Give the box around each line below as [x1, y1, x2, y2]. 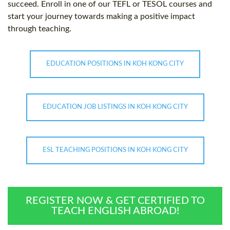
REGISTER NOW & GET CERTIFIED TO [25, 196, 205, 206]
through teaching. [8, 25, 71, 33]
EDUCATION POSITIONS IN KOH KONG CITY [46, 61, 184, 68]
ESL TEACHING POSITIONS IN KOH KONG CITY [42, 147, 188, 154]
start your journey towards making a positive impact [8, 12, 195, 21]
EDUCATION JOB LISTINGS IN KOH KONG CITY [42, 104, 188, 111]
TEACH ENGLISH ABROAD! [51, 206, 179, 217]
